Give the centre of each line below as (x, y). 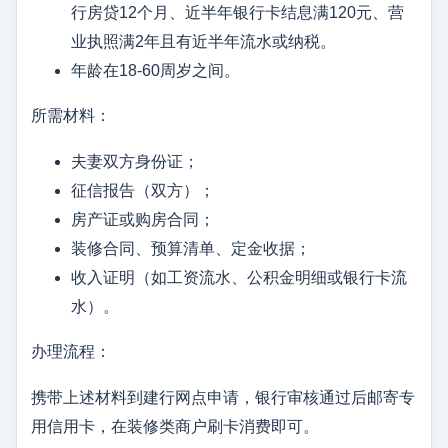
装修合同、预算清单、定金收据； (191, 249)
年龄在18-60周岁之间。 (155, 71)
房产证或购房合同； (143, 220)
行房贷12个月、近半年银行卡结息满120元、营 (237, 13)
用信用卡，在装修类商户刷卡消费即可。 (175, 427)
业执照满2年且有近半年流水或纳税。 (203, 42)
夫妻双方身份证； (135, 162)
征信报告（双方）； (143, 191)
